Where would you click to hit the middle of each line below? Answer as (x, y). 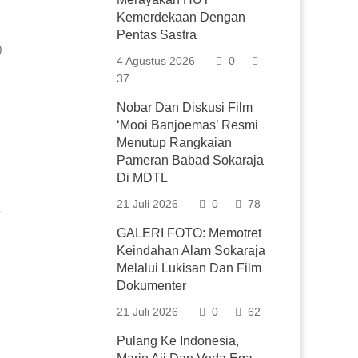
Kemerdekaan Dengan (181, 17)
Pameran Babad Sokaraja (191, 160)
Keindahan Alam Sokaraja (191, 251)
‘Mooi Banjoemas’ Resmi (188, 125)
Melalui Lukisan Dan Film (189, 268)
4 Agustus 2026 (156, 61)
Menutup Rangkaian (175, 143)
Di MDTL (143, 178)
